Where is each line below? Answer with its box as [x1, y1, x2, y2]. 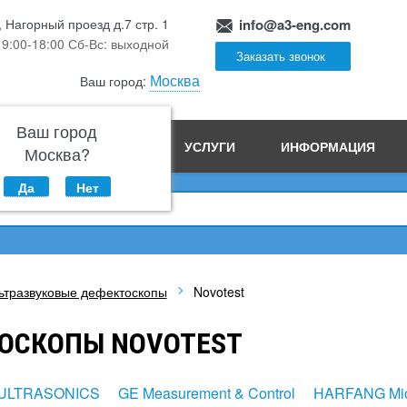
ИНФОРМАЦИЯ [280, 137, 375, 155]
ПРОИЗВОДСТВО [30, 137, 140, 155]
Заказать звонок [236, 47, 326, 65]
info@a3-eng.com [239, 15, 352, 35]
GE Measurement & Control [117, 382, 295, 403]
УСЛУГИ [184, 137, 236, 155]
